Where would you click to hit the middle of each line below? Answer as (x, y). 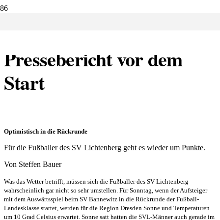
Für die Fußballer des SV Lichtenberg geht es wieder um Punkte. (105, 148)
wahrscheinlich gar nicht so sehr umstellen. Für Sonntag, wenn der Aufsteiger (106, 191)
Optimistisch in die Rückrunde (46, 132)
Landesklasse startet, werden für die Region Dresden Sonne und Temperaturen (107, 208)
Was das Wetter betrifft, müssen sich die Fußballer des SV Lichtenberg (96, 182)
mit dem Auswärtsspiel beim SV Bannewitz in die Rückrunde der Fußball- (101, 199)
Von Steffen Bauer (33, 165)
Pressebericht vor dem (93, 59)
